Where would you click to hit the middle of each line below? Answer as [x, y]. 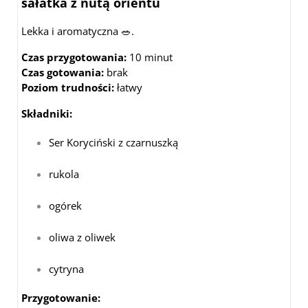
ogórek [65, 205]
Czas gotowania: [63, 72]
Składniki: [47, 113]
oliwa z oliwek [82, 237]
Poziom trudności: [68, 87]
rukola [64, 174]
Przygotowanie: [61, 297]
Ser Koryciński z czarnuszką [113, 142]
